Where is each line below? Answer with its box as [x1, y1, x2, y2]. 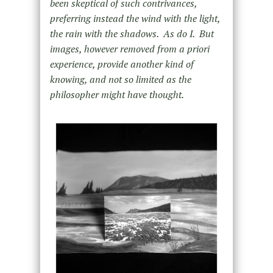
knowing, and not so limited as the [49, 73, 191, 87]
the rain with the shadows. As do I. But [49, 27, 214, 41]
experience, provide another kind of [49, 57, 194, 71]
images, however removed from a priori [49, 42, 210, 56]
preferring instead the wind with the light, [49, 12, 220, 26]
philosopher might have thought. [49, 88, 184, 102]
